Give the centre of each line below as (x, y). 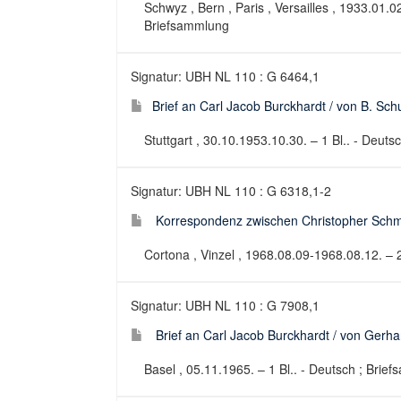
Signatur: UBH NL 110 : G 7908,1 (225, 305)
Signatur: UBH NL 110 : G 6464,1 (225, 76)
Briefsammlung (187, 25)
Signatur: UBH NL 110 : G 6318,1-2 (231, 191)
